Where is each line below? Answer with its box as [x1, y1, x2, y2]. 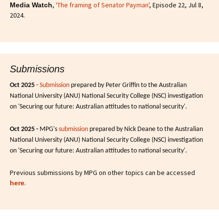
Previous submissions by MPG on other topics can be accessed [10, 168, 195, 177]
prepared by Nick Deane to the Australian [88, 125, 203, 133]
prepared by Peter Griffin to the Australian [69, 81, 187, 89]
